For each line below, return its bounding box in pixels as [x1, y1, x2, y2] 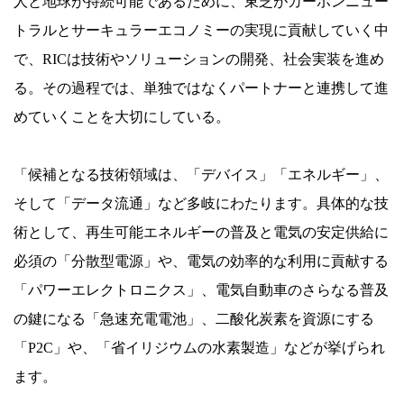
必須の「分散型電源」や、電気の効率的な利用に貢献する [14, 252, 389, 269]
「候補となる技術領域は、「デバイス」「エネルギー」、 [14, 166, 389, 182]
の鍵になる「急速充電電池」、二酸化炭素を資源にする [14, 310, 374, 326]
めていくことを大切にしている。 [14, 108, 230, 124]
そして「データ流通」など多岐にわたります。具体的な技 [14, 195, 389, 211]
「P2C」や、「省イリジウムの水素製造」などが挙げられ [14, 339, 385, 355]
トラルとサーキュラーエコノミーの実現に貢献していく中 [14, 22, 389, 38]
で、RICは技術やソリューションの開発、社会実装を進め [14, 50, 384, 67]
